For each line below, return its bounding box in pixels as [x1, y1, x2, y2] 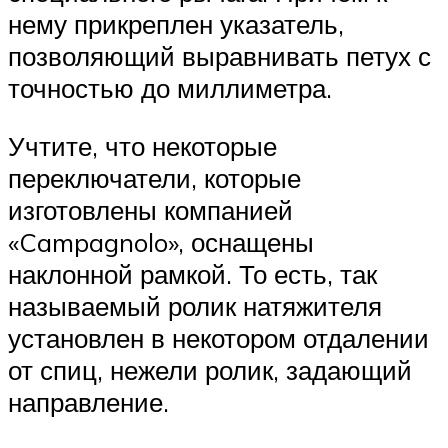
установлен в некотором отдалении [8, 321, 429, 354]
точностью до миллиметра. [8, 72, 332, 105]
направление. [8, 385, 169, 418]
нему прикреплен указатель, [8, 8, 344, 41]
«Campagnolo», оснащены [8, 225, 314, 258]
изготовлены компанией [8, 193, 293, 226]
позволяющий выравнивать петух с [8, 40, 431, 73]
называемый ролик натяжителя [8, 289, 382, 322]
